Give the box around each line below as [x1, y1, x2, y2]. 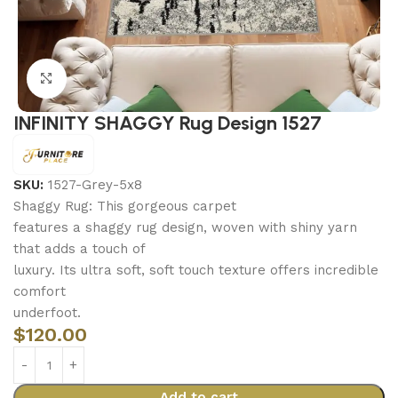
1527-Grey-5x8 [48, 177, 142, 193]
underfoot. [13, 305, 81, 321]
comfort [13, 283, 66, 299]
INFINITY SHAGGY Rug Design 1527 [13, 111, 322, 135]
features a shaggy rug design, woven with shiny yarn [13, 219, 357, 235]
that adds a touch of [13, 241, 146, 257]
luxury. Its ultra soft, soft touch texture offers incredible [13, 262, 378, 278]
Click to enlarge [66, 71, 162, 86]
